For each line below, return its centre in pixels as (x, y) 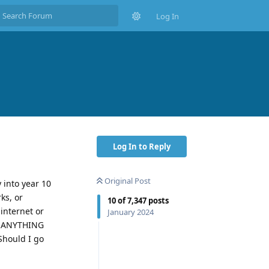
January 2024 (131, 212)
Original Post (128, 180)
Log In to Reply (142, 146)
